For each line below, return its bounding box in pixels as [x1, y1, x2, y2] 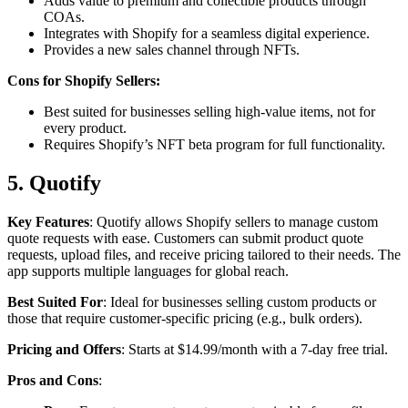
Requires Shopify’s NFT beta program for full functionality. [44, 137, 385, 152]
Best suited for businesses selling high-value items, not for [44, 104, 375, 119]
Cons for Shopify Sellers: [7, 73, 160, 88]
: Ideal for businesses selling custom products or [103, 293, 376, 310]
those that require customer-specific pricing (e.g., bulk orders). [7, 310, 362, 326]
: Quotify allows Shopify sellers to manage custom [89, 213, 378, 229]
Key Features [7, 213, 89, 229]
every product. [44, 120, 127, 136]
